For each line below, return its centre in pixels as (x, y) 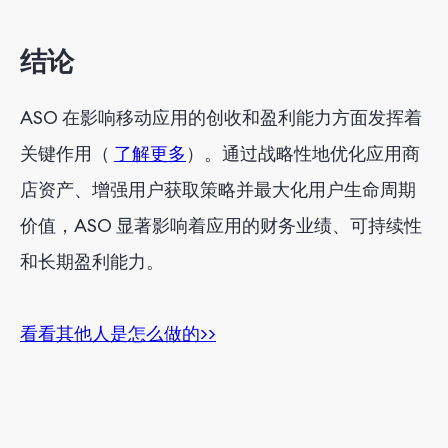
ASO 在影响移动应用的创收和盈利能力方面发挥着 (221, 117)
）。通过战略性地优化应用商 (303, 153)
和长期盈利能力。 (92, 261)
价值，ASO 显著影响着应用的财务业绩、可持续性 (221, 225)
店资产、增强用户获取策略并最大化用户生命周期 (218, 189)
